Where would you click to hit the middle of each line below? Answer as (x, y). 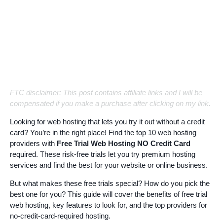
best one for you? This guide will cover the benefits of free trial (109, 194)
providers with (33, 143)
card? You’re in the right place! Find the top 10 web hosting (103, 132)
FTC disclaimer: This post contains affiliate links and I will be (106, 92)
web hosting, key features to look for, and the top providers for (109, 205)
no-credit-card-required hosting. (60, 216)
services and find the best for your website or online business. (109, 165)
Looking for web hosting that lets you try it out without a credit (107, 122)
